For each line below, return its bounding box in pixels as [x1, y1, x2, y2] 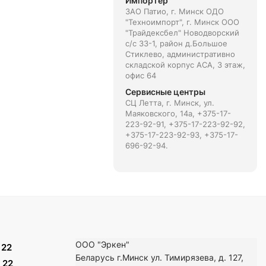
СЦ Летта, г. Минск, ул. [125, 98, 214, 107]
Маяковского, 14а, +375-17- [125, 109, 231, 118]
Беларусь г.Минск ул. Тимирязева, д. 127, [75, 252, 243, 262]
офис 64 [125, 71, 156, 80]
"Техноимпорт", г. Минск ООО [125, 17, 239, 27]
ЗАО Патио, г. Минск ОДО [125, 7, 224, 16]
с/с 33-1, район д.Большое [125, 39, 227, 48]
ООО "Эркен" [75, 239, 129, 249]
